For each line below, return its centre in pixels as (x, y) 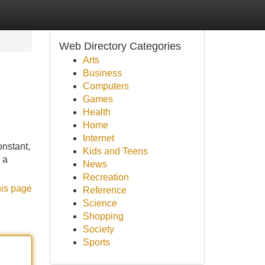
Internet (98, 138)
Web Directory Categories (120, 46)
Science (100, 203)
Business (102, 73)
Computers (106, 86)
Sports (96, 242)
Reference (104, 190)
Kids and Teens (115, 151)
